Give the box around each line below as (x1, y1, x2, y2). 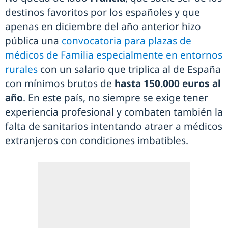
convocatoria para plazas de (62, 34, 191, 48)
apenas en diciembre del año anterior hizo (5, 20, 201, 34)
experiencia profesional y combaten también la (5, 105, 223, 119)
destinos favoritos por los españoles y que (5, 6, 200, 19)
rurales (5, 63, 38, 76)
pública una (5, 34, 62, 48)
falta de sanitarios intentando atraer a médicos (5, 120, 222, 133)
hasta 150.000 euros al (115, 77, 221, 91)
